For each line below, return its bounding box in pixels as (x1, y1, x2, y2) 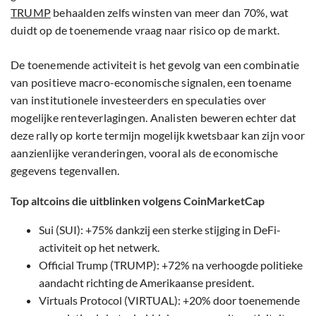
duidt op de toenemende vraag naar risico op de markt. (11, 23, 280, 37)
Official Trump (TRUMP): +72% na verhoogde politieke (39, 258, 303, 272)
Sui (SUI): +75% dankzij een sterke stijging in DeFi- (39, 223, 281, 237)
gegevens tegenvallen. (11, 164, 120, 178)
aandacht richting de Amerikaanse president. (39, 276, 254, 290)
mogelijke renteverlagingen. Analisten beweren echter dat (11, 111, 297, 125)
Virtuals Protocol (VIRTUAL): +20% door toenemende (39, 293, 300, 308)
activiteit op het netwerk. (39, 241, 159, 255)
